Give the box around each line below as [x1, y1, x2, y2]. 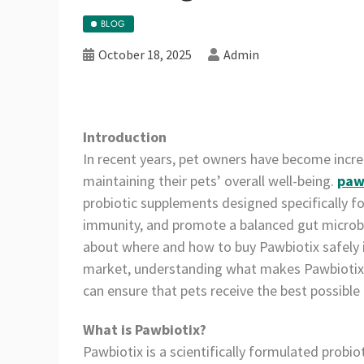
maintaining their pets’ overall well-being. [83, 171, 337, 190]
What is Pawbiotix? [83, 319, 206, 339]
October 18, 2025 [98, 45, 192, 63]
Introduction [83, 127, 167, 146]
